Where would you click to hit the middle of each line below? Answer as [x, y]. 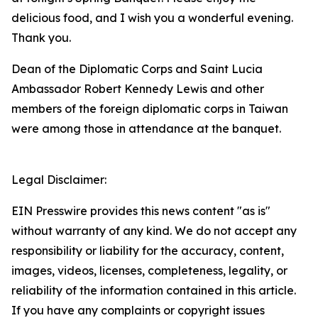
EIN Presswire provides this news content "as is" [141, 211]
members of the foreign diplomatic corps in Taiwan [150, 109]
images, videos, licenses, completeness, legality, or [149, 270]
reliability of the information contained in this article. [154, 290]
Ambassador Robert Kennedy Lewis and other [138, 89]
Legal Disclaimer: [59, 180]
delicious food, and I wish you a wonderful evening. [152, 18]
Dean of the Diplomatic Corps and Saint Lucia [137, 69]
